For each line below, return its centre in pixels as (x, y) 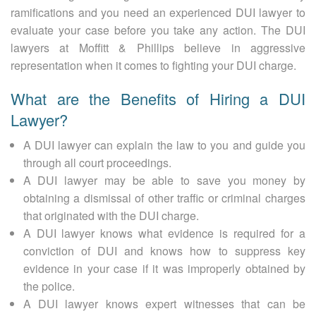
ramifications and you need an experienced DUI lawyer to (158, 12)
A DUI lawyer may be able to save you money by (164, 180)
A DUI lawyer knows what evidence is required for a (164, 233)
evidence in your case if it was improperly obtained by (164, 268)
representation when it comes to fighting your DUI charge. (153, 65)
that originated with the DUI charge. (111, 215)
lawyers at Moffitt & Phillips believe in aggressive (158, 47)
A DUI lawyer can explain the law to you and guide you (164, 145)
